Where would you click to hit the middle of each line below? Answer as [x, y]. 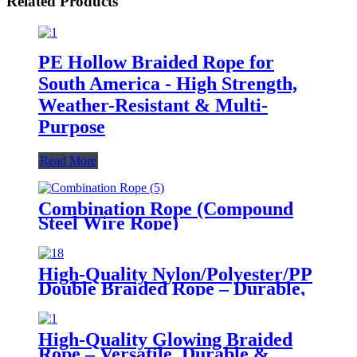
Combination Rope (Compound [166, 208]
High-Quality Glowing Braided [165, 339]
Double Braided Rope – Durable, [172, 288]
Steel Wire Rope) [108, 223]
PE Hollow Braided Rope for [156, 62]
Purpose [72, 126]
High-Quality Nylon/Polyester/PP [175, 274]
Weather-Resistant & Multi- [153, 105]
